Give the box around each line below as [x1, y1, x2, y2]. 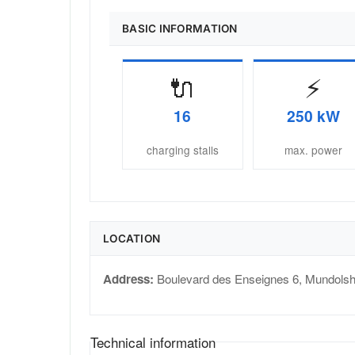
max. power [284, 142, 342, 158]
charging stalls [146, 142, 219, 158]
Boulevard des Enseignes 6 [157, 270, 299, 288]
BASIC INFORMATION [122, 22, 238, 35]
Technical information [90, 332, 216, 353]
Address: [103, 270, 154, 288]
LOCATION [103, 232, 161, 246]
